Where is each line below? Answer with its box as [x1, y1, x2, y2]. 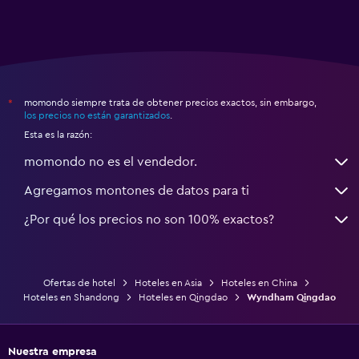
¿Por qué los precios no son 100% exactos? [24, 212, 274, 226]
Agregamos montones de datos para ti [24, 184, 249, 197]
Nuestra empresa [8, 345, 97, 357]
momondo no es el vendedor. [24, 155, 197, 168]
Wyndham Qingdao [247, 292, 336, 302]
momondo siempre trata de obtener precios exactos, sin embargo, [24, 97, 317, 107]
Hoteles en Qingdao [139, 292, 228, 302]
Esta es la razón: [24, 129, 92, 139]
